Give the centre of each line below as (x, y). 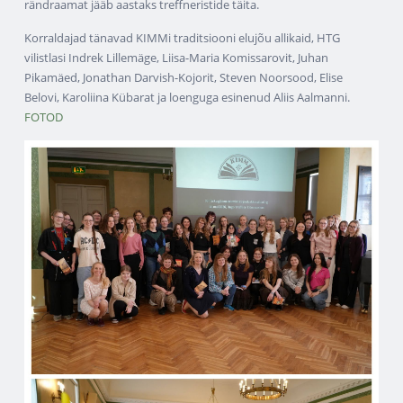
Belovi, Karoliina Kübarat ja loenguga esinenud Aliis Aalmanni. (189, 97)
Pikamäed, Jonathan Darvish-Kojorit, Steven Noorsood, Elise (184, 77)
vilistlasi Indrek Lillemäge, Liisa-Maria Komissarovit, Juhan (177, 57)
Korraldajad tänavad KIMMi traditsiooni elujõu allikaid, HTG (183, 37)
